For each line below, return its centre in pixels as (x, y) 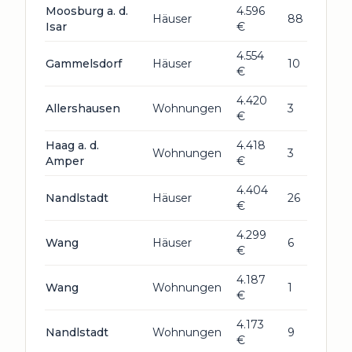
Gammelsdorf (84, 64)
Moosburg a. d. (87, 11)
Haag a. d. (72, 145)
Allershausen (83, 108)
